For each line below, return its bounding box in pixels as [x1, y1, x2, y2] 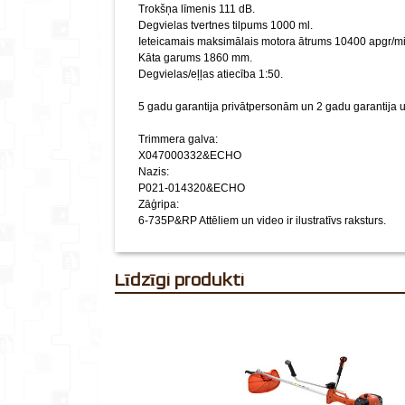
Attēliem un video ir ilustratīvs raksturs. [199, 214, 386, 227]
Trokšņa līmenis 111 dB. [138, 3, 255, 15]
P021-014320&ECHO [138, 182, 245, 194]
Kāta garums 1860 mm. [138, 52, 252, 64]
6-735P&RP [138, 214, 199, 227]
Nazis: [138, 165, 169, 178]
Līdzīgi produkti [125, 269, 244, 289]
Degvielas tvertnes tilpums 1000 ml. [138, 19, 313, 32]
